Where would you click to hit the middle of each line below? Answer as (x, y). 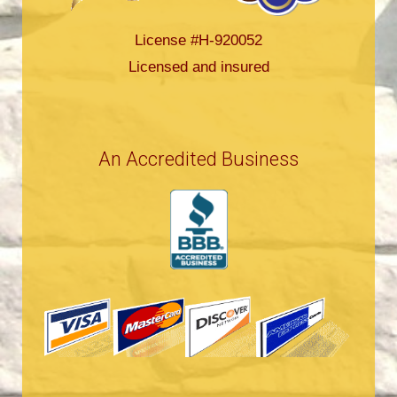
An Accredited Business (198, 160)
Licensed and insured (198, 67)
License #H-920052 (198, 41)
